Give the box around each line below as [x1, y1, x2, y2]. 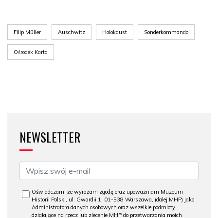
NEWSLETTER [19, 128, 80, 146]
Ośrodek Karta [14, 49, 48, 55]
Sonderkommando [144, 29, 188, 36]
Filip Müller [14, 29, 41, 36]
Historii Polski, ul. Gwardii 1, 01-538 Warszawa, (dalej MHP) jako [32, 196, 194, 203]
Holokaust [102, 29, 127, 36]
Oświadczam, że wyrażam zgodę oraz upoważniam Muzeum [32, 188, 183, 195]
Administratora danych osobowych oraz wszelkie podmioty [32, 204, 175, 211]
